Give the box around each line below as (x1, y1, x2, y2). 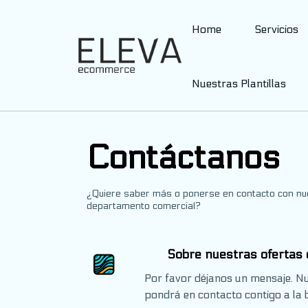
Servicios (254, 23, 298, 36)
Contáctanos (87, 138, 280, 177)
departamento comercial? (87, 200, 201, 212)
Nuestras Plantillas (192, 77, 286, 90)
